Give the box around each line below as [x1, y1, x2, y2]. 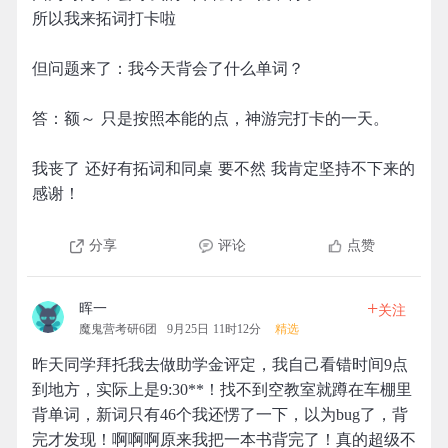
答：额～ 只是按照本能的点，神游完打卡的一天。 [32, 110, 389, 127]
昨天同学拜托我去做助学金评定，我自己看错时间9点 [32, 356, 408, 373]
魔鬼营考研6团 [79, 322, 157, 336]
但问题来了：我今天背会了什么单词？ [32, 60, 304, 77]
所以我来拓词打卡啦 [32, 10, 176, 27]
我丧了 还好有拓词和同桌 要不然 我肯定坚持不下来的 [32, 160, 415, 177]
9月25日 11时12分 [167, 322, 261, 336]
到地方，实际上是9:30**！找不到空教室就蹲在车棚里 [32, 381, 412, 398]
